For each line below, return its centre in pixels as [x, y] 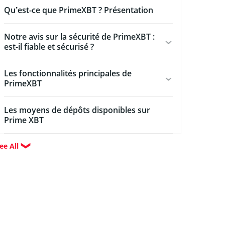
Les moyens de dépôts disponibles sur [77, 110]
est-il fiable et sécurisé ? [49, 46]
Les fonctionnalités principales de [68, 73]
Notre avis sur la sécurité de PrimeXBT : [79, 36]
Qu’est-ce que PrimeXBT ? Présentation [79, 10]
